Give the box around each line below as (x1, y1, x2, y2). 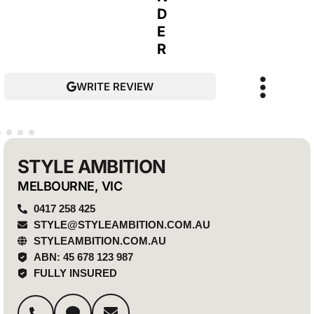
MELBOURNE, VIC (18, 179, 123, 193)
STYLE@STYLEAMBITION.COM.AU (33, 219, 210, 231)
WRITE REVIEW (76, 80, 153, 93)
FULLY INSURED (33, 267, 117, 279)
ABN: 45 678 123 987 (33, 251, 133, 263)
